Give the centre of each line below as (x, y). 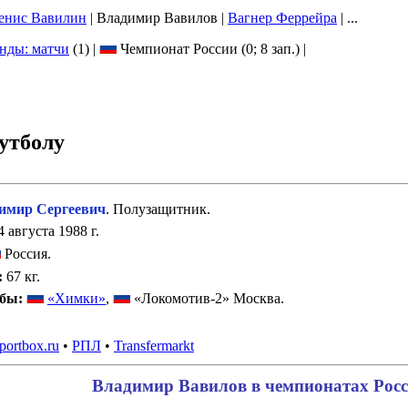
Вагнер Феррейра (282, 18)
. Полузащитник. (158, 209)
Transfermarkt (154, 346)
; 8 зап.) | (280, 49)
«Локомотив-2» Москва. (208, 299)
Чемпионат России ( (181, 49)
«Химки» (77, 299)
